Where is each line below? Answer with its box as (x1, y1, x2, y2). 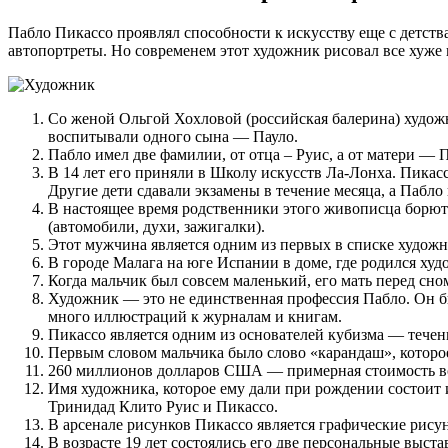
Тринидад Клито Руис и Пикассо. (48, 397, 278, 415)
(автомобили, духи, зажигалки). (48, 217, 265, 235)
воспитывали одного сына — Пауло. (48, 127, 298, 145)
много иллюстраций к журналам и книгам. (48, 307, 342, 325)
